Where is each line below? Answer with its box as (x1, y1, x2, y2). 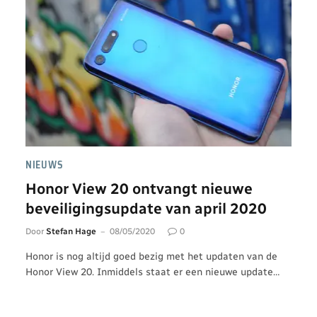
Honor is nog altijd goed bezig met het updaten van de (25, 250, 277, 263)
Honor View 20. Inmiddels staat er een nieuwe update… (25, 265, 279, 278)
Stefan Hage (46, 226, 96, 236)
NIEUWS (25, 156, 64, 173)
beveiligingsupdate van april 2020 (25, 199, 267, 217)
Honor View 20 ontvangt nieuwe (25, 179, 253, 197)
